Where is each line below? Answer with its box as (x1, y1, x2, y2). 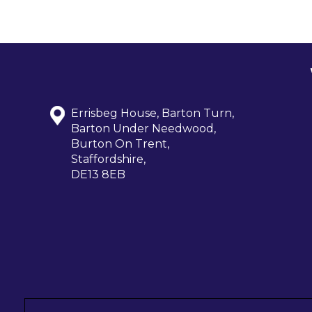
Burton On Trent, (71, 137, 169, 151)
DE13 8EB (71, 168, 125, 182)
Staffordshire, (71, 153, 146, 166)
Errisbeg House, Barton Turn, (71, 107, 234, 120)
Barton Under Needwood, (71, 122, 216, 136)
